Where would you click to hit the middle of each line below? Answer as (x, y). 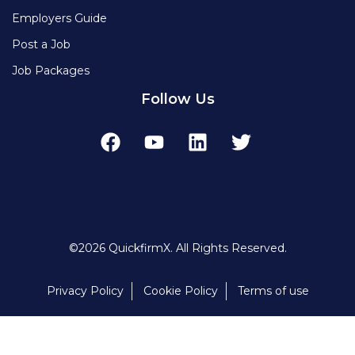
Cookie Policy (180, 291)
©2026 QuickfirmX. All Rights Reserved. (177, 248)
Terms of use (273, 291)
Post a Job (41, 45)
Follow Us (177, 99)
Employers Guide (59, 19)
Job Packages (51, 71)
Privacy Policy (85, 291)
